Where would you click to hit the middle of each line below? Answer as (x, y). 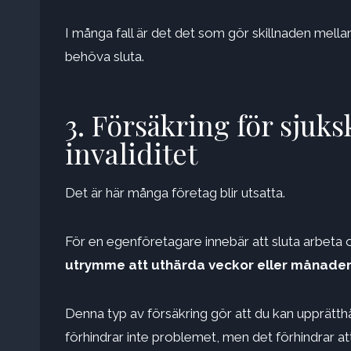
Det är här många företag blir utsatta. (175, 193)
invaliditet (131, 153)
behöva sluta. (105, 57)
